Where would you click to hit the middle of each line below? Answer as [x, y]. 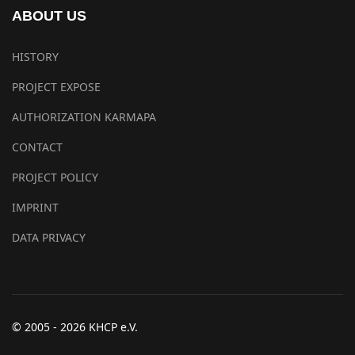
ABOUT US [49, 16]
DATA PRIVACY [49, 237]
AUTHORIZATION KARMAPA [84, 117]
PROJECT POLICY [55, 177]
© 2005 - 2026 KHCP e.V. [75, 327]
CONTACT [37, 147]
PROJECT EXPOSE [56, 87]
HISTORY [35, 57]
